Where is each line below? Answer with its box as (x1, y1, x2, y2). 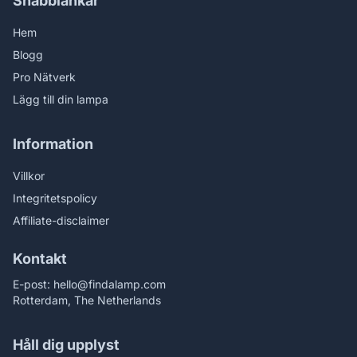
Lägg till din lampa (13, 92, 108, 106)
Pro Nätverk (13, 70, 76, 84)
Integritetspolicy (13, 191, 97, 205)
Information (13, 135, 93, 152)
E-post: (13, 277, 53, 291)
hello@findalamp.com (53, 277, 166, 291)
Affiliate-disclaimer (13, 214, 109, 227)
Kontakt (13, 250, 67, 267)
